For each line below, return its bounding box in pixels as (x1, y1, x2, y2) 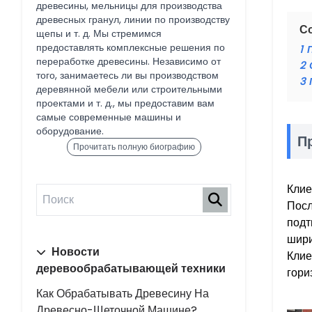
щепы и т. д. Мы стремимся (36, 26, 162, 40)
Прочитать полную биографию (72, 141, 195, 153)
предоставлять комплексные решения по (36, 40, 225, 54)
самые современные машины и (36, 110, 181, 124)
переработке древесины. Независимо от (36, 54, 221, 68)
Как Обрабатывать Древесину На (36, 286, 209, 302)
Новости (49, 244, 100, 260)
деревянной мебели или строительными (36, 82, 222, 96)
